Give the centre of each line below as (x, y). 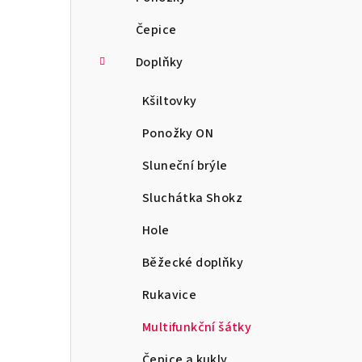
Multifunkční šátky (197, 327)
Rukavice (170, 295)
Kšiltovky (170, 101)
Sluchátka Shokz (192, 198)
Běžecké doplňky (193, 262)
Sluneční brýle (185, 165)
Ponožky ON (178, 133)
